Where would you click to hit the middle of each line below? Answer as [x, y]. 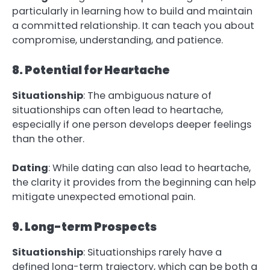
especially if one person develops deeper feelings [132, 124]
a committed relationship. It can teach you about [133, 25]
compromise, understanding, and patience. [118, 40]
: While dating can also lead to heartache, [149, 168]
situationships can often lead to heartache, [118, 110]
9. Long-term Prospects [84, 227]
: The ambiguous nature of [147, 95]
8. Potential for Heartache [91, 70]
